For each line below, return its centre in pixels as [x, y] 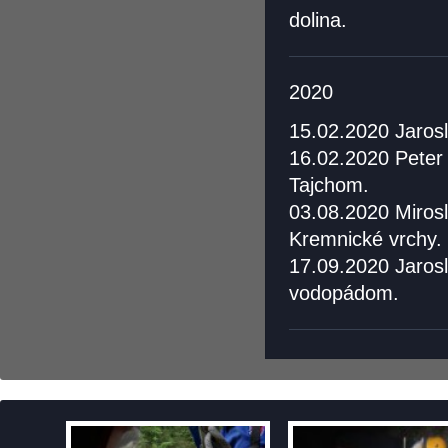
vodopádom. [347, 293]
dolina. [318, 20]
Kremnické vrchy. [365, 239]
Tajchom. [329, 185]
